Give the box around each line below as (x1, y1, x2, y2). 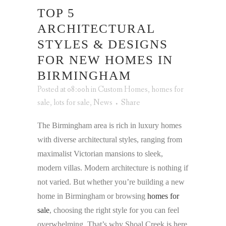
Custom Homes (98, 84, 148, 95)
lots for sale (53, 97, 90, 108)
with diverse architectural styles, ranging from (37, 135, 182, 144)
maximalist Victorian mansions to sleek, (37, 149, 163, 158)
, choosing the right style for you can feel (49, 206, 179, 215)
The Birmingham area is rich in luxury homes (37, 121, 182, 130)
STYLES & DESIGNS (37, 37, 168, 51)
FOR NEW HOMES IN (37, 53, 173, 67)
